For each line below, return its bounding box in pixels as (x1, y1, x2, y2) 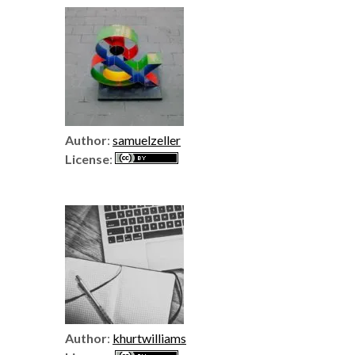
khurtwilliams (113, 330, 186, 345)
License (65, 151, 109, 166)
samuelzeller (113, 132, 181, 147)
